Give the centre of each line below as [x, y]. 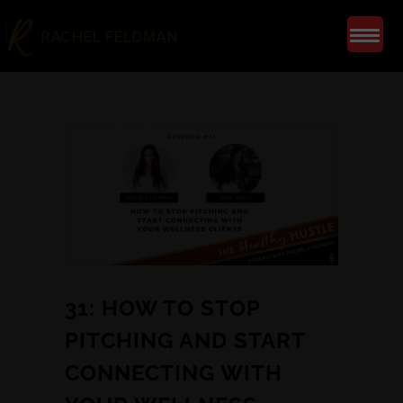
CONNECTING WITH [174, 373]
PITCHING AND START [185, 341]
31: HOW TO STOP [162, 309]
